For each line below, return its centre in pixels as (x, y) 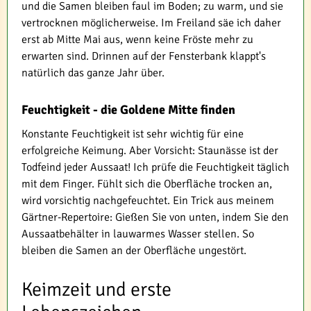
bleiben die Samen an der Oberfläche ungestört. (134, 251)
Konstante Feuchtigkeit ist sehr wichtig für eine (133, 134)
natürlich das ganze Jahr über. (93, 73)
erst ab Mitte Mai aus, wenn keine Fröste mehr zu (137, 40)
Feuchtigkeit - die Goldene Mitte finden (128, 110)
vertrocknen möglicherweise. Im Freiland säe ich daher (151, 23)
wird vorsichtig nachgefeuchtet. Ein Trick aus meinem (148, 201)
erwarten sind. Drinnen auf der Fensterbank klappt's (144, 57)
